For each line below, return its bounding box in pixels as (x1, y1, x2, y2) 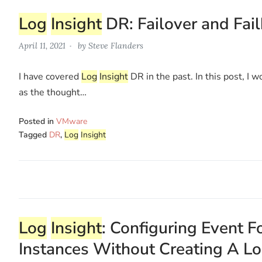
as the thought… (19, 85, 87, 99)
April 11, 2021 (19, 40, 65, 51)
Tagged (19, 129, 49, 140)
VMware (56, 115, 87, 127)
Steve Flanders (88, 40, 143, 51)
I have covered (19, 70, 81, 83)
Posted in (19, 115, 56, 127)
